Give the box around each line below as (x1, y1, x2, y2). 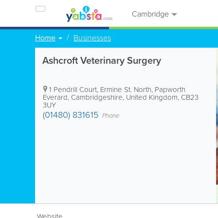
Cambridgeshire (71, 92, 123, 102)
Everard (43, 92, 68, 102)
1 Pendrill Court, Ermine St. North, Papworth (49, 84, 185, 94)
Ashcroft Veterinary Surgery (42, 53, 161, 67)
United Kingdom (126, 92, 178, 102)
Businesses (73, 32, 111, 43)
